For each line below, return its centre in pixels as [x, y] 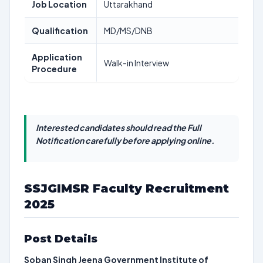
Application [57, 57]
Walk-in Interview [136, 63]
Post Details [61, 239]
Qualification [60, 31]
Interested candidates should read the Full [119, 127]
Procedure [54, 69]
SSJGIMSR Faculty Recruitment [127, 188]
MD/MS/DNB [128, 31]
